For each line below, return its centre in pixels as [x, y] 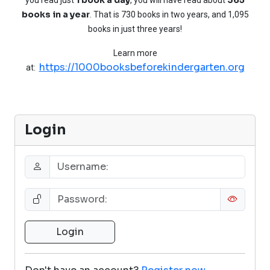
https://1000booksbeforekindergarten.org [142, 67]
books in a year [55, 14]
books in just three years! [135, 29]
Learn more [135, 53]
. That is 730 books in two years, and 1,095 [169, 14]
